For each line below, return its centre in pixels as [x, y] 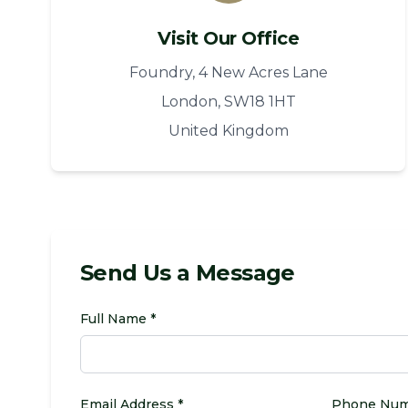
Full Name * [118, 319]
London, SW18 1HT [228, 102]
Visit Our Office [229, 38]
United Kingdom [228, 131]
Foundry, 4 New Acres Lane [228, 72]
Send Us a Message [188, 273]
